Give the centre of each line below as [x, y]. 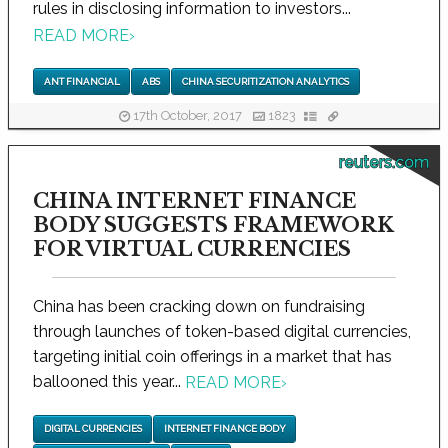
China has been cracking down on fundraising [199, 306]
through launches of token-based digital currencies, [222, 331]
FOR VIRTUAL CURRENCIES [192, 248]
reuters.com [384, 162]
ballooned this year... [109, 381]
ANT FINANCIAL [81, 81]
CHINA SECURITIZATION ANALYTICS [265, 81]
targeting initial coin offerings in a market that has [212, 356]
